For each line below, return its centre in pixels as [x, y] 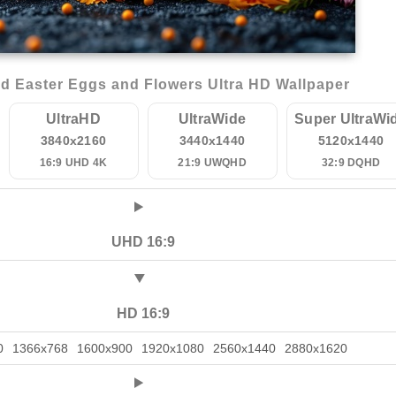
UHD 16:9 [143, 242]
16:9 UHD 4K [73, 163]
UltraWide [212, 119]
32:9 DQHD [351, 163]
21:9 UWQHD [212, 163]
